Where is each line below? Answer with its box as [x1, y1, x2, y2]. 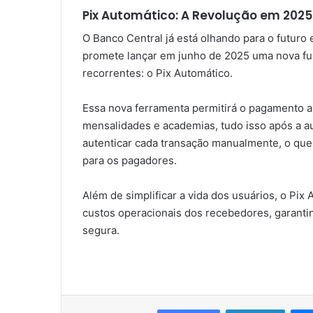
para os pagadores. [82, 154, 177, 168]
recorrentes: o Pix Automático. [82, 66, 233, 80]
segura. [82, 224, 119, 238]
